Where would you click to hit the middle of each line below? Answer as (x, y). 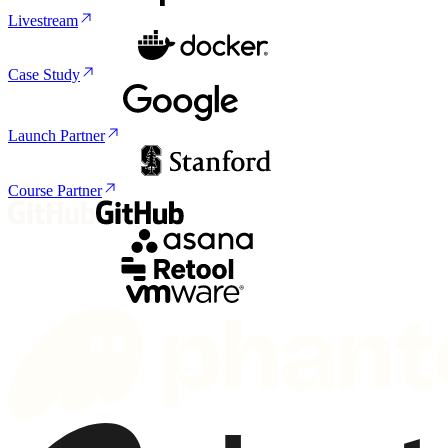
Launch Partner (56, 136)
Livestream (43, 21)
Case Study (44, 75)
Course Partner (55, 191)
